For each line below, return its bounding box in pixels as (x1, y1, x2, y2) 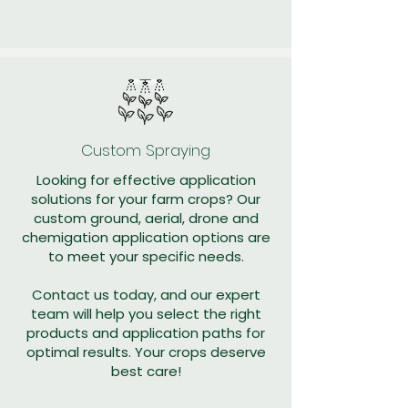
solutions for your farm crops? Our (31, 189, 260, 209)
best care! (110, 362, 181, 381)
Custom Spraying (81, 139, 210, 161)
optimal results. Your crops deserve (25, 342, 266, 362)
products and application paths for (26, 323, 265, 342)
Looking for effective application (36, 170, 256, 189)
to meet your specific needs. (47, 247, 244, 266)
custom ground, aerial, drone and (33, 209, 259, 228)
